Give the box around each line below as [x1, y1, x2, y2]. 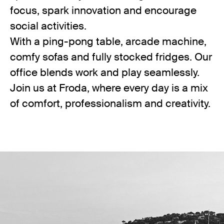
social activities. [10, 19, 86, 33]
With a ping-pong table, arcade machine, [10, 34, 206, 48]
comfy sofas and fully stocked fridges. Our [10, 50, 212, 64]
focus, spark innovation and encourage [10, 3, 196, 17]
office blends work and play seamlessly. [10, 65, 199, 79]
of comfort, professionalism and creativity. [10, 96, 210, 110]
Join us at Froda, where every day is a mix [10, 81, 208, 95]
